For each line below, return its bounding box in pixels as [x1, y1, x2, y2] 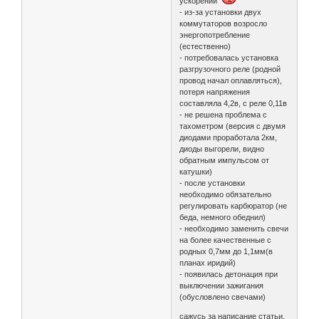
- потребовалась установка [179, 53, 279, 63]
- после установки [179, 179, 246, 188]
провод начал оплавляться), [179, 76, 283, 85]
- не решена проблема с [179, 110, 268, 120]
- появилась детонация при [179, 270, 278, 279]
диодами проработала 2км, [179, 133, 278, 142]
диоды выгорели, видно [179, 145, 265, 154]
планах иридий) [179, 258, 236, 268]
